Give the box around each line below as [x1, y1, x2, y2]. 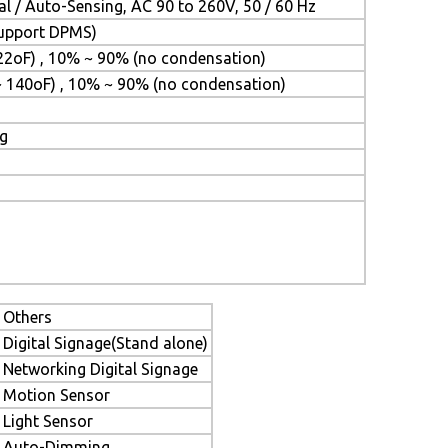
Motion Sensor [3, 386, 110, 404]
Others [3, 308, 52, 326]
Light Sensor [3, 412, 93, 430]
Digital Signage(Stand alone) [3, 334, 208, 352]
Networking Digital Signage [3, 360, 198, 378]
